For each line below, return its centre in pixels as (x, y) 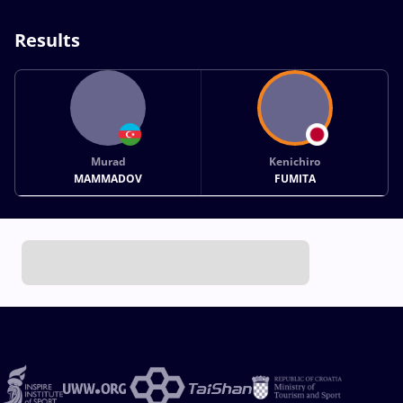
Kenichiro (295, 161)
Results (47, 40)
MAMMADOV (108, 178)
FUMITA (295, 178)
